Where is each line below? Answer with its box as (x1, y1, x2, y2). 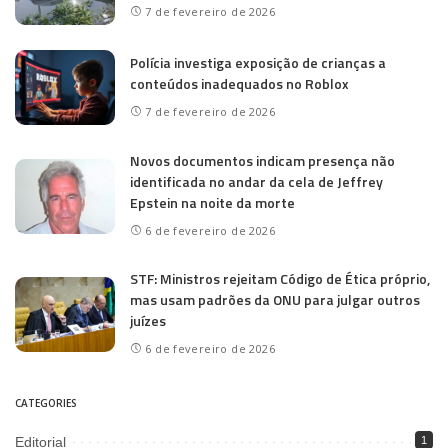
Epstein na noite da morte (130, 192, 295, 214)
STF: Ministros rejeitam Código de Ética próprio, (130, 267, 430, 289)
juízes (130, 309, 166, 331)
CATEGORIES (15, 395, 77, 410)
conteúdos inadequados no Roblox (130, 72, 349, 94)
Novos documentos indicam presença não (130, 150, 395, 172)
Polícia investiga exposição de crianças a (130, 51, 386, 73)
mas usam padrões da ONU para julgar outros (130, 288, 420, 310)
